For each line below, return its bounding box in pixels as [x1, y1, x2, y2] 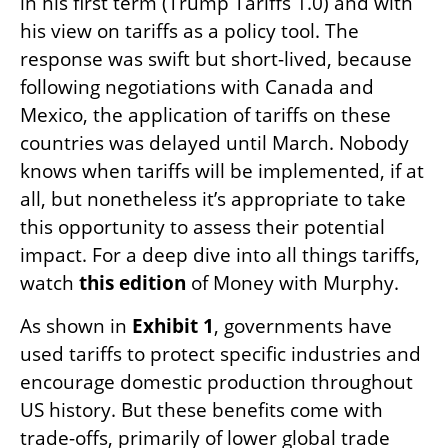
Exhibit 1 [132, 313, 214, 339]
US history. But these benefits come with [20, 397, 383, 423]
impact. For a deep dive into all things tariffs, [20, 242, 420, 268]
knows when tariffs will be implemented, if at [20, 158, 424, 184]
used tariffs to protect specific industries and [20, 341, 421, 367]
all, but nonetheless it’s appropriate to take [20, 186, 406, 212]
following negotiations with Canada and [20, 74, 374, 100]
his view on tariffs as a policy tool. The [20, 18, 359, 44]
